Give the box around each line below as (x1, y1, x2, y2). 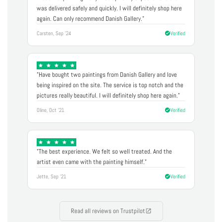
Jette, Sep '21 (37, 172, 66, 180)
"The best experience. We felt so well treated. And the (37, 147, 172, 156)
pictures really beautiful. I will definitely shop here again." (37, 91, 180, 100)
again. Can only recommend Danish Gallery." (37, 14, 144, 23)
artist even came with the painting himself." (37, 157, 147, 166)
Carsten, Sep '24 (37, 29, 71, 37)
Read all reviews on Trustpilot (70, 206, 145, 215)
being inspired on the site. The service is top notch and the (37, 80, 183, 89)
